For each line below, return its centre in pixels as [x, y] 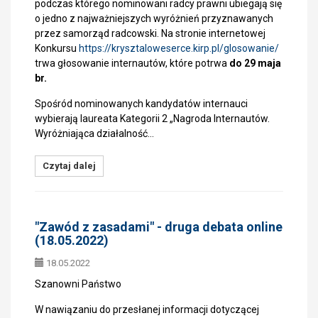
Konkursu [57, 48]
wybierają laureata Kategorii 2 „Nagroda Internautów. [152, 119]
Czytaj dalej [69, 166]
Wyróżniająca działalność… [94, 133]
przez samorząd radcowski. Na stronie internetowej [150, 33]
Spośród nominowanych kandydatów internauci [141, 104]
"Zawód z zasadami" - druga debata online [159, 227]
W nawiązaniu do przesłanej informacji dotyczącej [147, 309]
